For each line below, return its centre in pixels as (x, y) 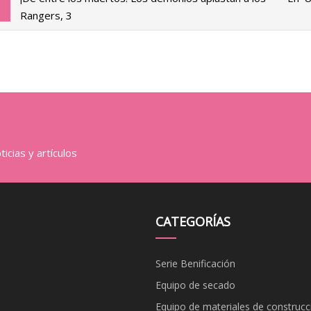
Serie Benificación (195, 263)
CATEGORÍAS (193, 221)
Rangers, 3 (46, 15)
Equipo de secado (195, 285)
